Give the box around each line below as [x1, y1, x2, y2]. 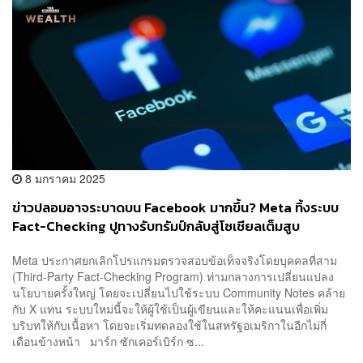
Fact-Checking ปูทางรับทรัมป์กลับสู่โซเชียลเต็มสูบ [12, 216, 300, 237]
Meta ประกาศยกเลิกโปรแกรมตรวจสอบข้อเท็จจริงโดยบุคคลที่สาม [12, 252, 337, 268]
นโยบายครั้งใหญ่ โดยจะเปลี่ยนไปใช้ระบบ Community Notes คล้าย [12, 284, 345, 301]
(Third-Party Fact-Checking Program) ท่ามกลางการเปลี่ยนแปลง [12, 268, 334, 284]
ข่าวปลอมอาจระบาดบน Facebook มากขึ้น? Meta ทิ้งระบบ [12, 198, 339, 219]
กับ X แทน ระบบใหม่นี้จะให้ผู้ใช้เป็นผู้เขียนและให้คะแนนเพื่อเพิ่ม [12, 301, 328, 317]
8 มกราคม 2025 [22, 170, 105, 187]
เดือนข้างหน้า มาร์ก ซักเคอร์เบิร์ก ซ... [12, 333, 204, 349]
